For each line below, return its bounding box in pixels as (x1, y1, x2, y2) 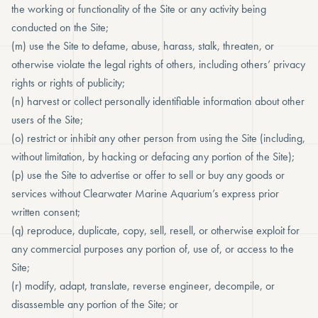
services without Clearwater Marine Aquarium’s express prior (11, 186, 279, 201)
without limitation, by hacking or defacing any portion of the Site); (11, 149, 295, 164)
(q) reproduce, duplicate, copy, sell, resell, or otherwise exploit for (11, 223, 300, 238)
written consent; (11, 204, 80, 219)
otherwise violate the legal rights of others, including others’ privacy (11, 57, 305, 72)
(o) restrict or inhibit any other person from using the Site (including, (11, 131, 305, 146)
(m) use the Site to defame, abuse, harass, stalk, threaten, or (11, 38, 274, 53)
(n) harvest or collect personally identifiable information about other (11, 94, 305, 109)
